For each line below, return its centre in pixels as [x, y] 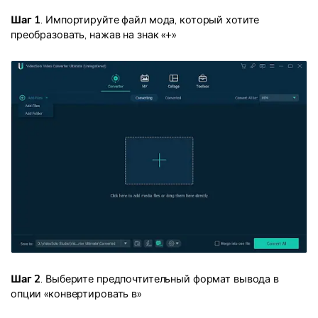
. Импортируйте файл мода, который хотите [150, 20]
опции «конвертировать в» [76, 294]
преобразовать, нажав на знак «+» [93, 34]
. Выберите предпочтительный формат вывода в [160, 279]
